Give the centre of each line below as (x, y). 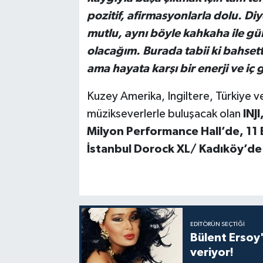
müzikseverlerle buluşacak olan (165, 114)
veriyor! (212, 253)
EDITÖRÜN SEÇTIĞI (218, 225)
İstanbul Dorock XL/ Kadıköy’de (174, 149)
